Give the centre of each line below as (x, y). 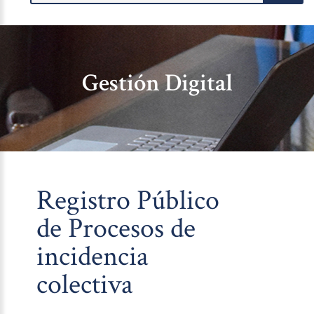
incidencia (93, 257)
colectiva (85, 285)
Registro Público (128, 201)
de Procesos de (116, 229)
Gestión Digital (157, 83)
